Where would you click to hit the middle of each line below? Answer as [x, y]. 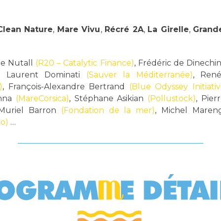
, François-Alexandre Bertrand [66, 86]
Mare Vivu [79, 29]
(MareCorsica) [42, 98]
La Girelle [168, 29]
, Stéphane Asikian [108, 98]
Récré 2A [124, 29]
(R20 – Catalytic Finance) [85, 63]
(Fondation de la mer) [108, 110]
